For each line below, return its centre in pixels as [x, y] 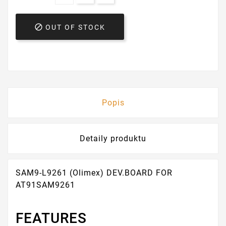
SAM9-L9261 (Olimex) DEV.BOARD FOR [94, 173]
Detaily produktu [113, 138]
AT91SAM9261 [47, 185]
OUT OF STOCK [75, 27]
